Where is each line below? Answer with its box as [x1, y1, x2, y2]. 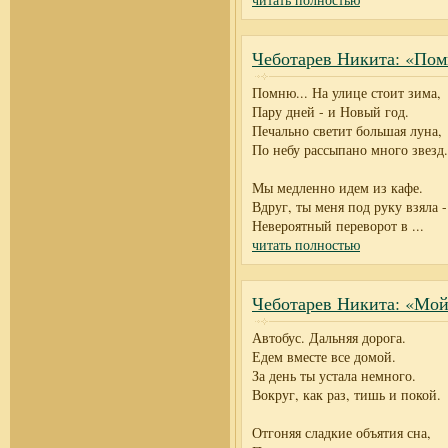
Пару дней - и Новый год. [252, 102, 409, 121]
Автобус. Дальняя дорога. [252, 328, 406, 347]
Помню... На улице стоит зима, [252, 83, 441, 102]
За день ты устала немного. [252, 366, 416, 385]
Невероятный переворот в [252, 216, 408, 235]
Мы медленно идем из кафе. [252, 178, 423, 197]
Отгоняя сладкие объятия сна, [252, 423, 431, 442]
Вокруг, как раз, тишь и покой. [252, 385, 441, 404]
